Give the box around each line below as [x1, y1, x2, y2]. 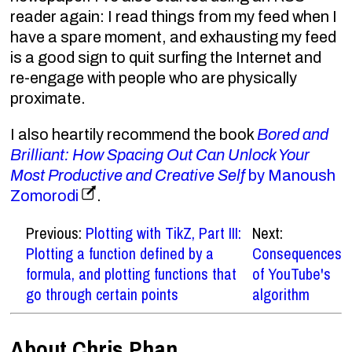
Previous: [26, 222, 86, 244]
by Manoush [245, 166, 336, 184]
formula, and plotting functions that [26, 262, 237, 284]
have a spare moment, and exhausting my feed [10, 27, 337, 46]
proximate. [10, 89, 86, 107]
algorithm [251, 283, 310, 305]
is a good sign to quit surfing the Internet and [10, 48, 322, 66]
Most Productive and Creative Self [10, 166, 246, 184]
